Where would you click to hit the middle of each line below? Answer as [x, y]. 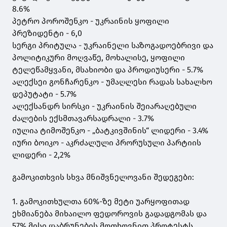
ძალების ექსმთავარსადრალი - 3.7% [84, 119]
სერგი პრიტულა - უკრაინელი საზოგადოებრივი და [113, 46]
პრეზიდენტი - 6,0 [47, 33]
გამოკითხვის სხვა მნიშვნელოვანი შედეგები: [103, 177]
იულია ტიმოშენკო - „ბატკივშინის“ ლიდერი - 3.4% [110, 131]
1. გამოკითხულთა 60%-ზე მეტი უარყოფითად [101, 202]
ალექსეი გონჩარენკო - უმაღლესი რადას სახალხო [112, 82]
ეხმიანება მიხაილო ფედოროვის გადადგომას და [109, 214]
